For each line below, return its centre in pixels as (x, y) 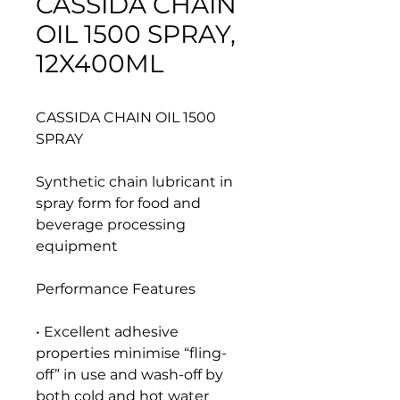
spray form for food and (118, 203)
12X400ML (100, 63)
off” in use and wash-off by (129, 375)
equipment (77, 246)
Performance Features (116, 289)
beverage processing (111, 225)
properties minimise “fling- (131, 353)
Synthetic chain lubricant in (134, 182)
